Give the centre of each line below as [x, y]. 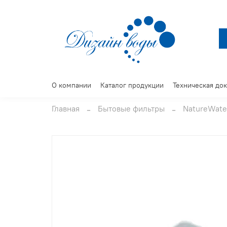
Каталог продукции [132, 85]
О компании [71, 85]
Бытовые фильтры [131, 109]
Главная [66, 109]
